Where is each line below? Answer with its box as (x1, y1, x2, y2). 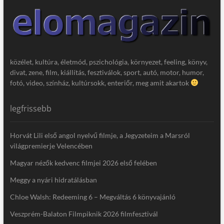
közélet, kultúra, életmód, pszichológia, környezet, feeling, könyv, (9, 57, 207, 66)
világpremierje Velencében (9, 141, 92, 150)
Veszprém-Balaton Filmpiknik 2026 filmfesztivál (9, 209, 158, 218)
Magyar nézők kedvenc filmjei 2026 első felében (9, 158, 157, 167)
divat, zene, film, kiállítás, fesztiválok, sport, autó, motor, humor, (9, 68, 204, 77)
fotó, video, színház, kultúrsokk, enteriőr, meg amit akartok (9, 78, 190, 87)
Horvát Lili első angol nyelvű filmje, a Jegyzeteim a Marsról (9, 131, 190, 140)
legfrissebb (9, 103, 51, 114)
